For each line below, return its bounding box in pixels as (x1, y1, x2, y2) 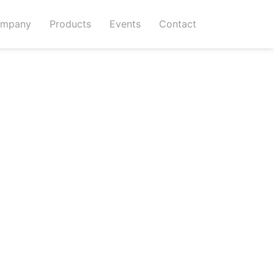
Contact (158, 18, 196, 31)
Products (49, 18, 91, 31)
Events (109, 18, 141, 31)
